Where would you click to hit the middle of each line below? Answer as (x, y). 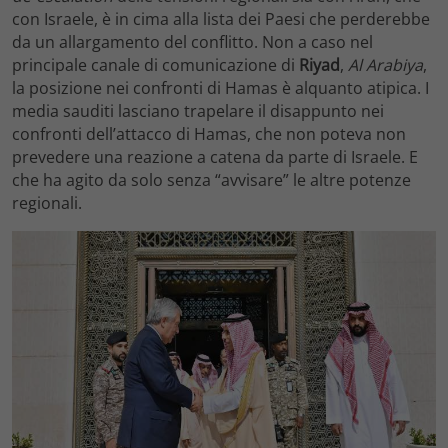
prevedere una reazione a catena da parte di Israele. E (215, 156)
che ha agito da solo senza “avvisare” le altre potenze (211, 179)
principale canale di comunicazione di (155, 64)
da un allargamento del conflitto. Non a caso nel (192, 41)
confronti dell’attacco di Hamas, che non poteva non (209, 133)
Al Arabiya (385, 64)
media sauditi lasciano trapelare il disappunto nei (198, 110)
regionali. (47, 202)
